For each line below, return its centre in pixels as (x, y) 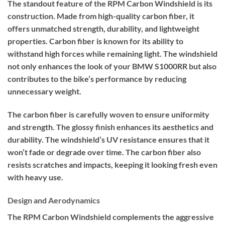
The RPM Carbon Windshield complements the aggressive (111, 216)
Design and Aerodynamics (54, 200)
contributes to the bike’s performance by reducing (97, 79)
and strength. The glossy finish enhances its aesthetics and (110, 127)
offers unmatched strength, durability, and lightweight (103, 29)
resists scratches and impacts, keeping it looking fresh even (113, 165)
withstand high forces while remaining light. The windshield (113, 54)
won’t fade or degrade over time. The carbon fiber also (104, 152)
